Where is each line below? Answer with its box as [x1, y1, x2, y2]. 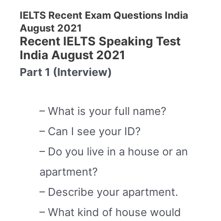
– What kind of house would [39, 206, 181, 219]
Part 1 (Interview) [20, 65, 112, 78]
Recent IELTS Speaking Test [20, 34, 181, 48]
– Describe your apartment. [39, 185, 178, 199]
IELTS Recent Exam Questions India [20, 9, 188, 21]
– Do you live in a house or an [39, 145, 188, 158]
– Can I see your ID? [39, 125, 141, 138]
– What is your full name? [39, 105, 166, 118]
